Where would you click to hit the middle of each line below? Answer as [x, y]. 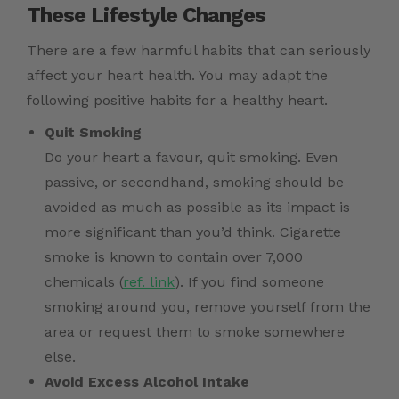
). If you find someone [249, 282]
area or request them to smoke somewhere [195, 332]
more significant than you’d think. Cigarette [193, 232]
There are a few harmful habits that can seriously [199, 51]
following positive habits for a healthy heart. [177, 101]
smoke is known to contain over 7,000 [174, 257]
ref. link [149, 282]
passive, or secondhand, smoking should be [194, 183]
